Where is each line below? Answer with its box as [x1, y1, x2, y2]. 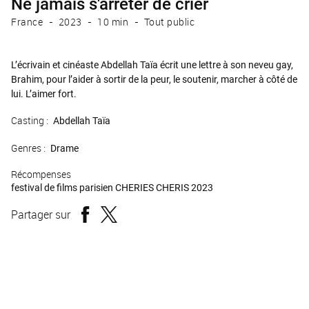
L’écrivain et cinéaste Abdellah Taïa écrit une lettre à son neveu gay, [11, 59, 293, 70]
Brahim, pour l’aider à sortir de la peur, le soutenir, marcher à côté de [11, 74, 297, 85]
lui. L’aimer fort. [11, 88, 77, 99]
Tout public [143, 15, 195, 28]
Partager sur [11, 207, 70, 222]
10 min [97, 15, 128, 28]
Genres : [11, 141, 46, 154]
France [11, 15, 43, 28]
